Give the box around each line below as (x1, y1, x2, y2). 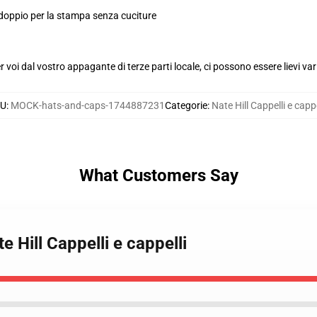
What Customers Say (79, 166, 238, 185)
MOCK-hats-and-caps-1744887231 (10, 100, 165, 111)
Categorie (164, 100, 207, 111)
